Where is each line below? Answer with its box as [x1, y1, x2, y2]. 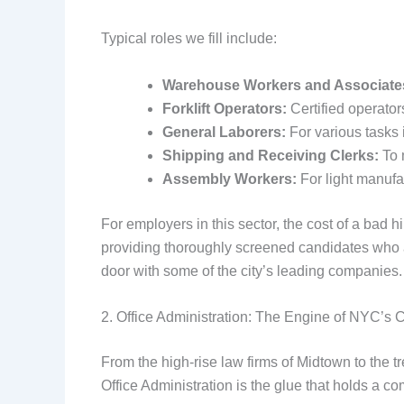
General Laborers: [162, 124, 286, 140]
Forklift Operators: [162, 100, 287, 116]
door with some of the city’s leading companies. [101, 262, 402, 279]
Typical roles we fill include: [101, 31, 277, 47]
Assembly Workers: [162, 170, 297, 187]
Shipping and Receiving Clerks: [162, 147, 379, 163]
